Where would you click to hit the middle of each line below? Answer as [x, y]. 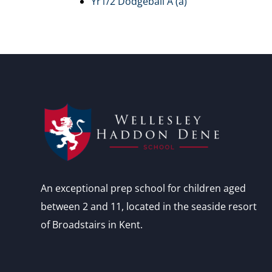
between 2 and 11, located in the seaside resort [149, 206]
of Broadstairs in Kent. [92, 224]
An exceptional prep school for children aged [144, 188]
